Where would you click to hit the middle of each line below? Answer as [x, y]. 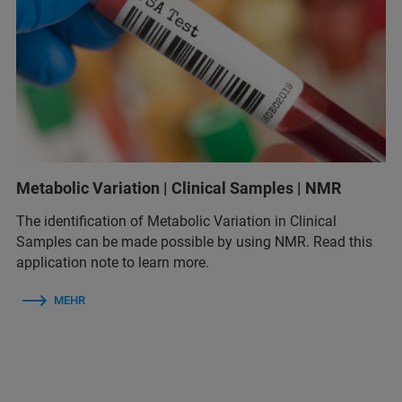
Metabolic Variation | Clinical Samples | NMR [179, 188]
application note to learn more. [113, 262]
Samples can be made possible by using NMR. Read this [194, 241]
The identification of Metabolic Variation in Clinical [176, 221]
